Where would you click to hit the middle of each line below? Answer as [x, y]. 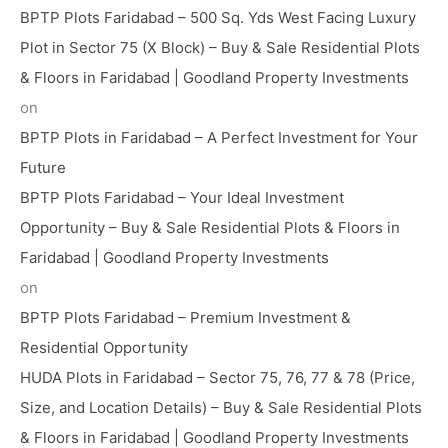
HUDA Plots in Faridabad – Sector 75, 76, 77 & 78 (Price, [217, 377]
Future [43, 167]
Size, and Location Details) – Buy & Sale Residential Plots [221, 407]
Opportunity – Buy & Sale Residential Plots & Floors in [210, 227]
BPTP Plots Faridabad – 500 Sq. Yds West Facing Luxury [218, 17]
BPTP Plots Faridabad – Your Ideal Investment [182, 197]
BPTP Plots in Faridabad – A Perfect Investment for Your [219, 137]
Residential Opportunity [104, 347]
